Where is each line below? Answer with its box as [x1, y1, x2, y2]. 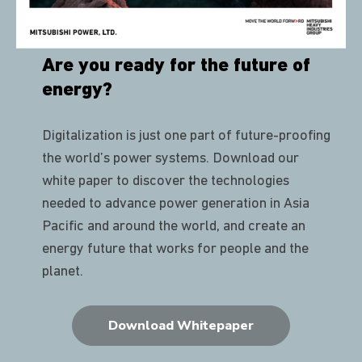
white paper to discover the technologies [42, 173, 289, 189]
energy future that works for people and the [42, 241, 309, 257]
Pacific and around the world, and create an [42, 218, 305, 234]
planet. [42, 263, 83, 280]
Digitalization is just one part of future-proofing [42, 128, 330, 144]
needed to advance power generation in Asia [42, 196, 309, 212]
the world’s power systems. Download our [42, 150, 299, 166]
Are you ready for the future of [42, 56, 310, 76]
